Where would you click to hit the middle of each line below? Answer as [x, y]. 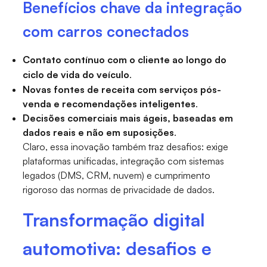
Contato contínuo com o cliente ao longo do [125, 60]
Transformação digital [114, 220]
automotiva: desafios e [117, 249]
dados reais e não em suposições [99, 133]
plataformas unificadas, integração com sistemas [124, 161]
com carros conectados [106, 32]
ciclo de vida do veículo [76, 75]
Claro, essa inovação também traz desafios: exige [126, 147]
